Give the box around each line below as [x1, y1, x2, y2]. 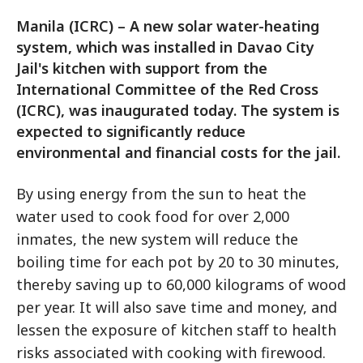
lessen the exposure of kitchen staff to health [16, 320, 336, 340]
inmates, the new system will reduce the [16, 229, 298, 249]
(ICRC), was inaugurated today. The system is [16, 100, 340, 120]
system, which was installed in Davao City [16, 37, 314, 57]
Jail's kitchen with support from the [16, 58, 267, 78]
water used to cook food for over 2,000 [16, 207, 289, 226]
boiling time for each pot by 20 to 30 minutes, [16, 252, 340, 271]
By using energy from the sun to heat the [16, 184, 306, 203]
